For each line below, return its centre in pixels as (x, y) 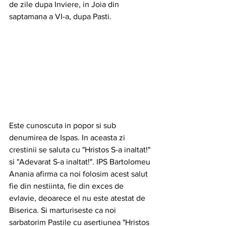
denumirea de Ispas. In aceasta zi (68, 138)
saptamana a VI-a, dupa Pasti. (61, 16)
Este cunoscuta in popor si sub (64, 126)
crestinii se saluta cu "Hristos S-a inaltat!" (81, 150)
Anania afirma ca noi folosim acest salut (79, 174)
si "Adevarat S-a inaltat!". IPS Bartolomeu (81, 162)
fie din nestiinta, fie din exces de (67, 186)
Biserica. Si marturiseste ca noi (64, 210)
